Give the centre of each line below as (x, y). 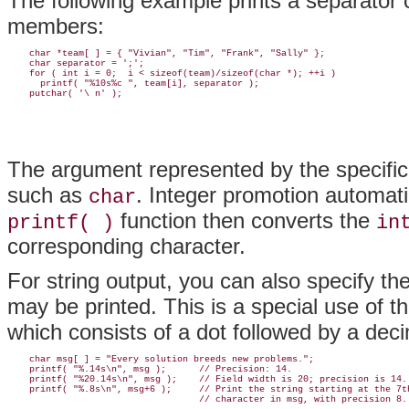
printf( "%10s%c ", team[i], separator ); (133, 83)
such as (48, 194)
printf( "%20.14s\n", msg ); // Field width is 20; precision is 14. (207, 379)
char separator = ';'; (76, 63)
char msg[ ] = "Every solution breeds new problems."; (161, 359)
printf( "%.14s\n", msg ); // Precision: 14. (150, 369)
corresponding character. (126, 246)
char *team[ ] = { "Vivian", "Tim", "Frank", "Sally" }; (166, 53)
